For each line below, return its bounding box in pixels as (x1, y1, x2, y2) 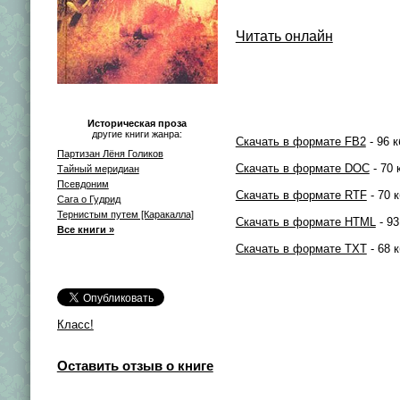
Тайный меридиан (56, 162, 139, 174)
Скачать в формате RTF (235, 188, 367, 202)
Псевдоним (56, 178, 109, 189)
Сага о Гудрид (56, 193, 121, 204)
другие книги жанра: (92, 128, 183, 139)
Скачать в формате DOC (235, 162, 370, 175)
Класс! (56, 317, 94, 331)
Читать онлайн (235, 29, 333, 44)
